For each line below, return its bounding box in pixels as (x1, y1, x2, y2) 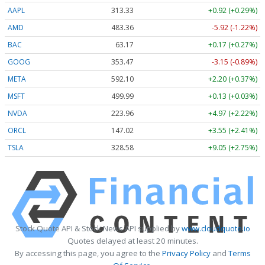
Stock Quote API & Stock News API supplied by (15, 223, 182, 234)
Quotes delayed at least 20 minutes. (67, 235, 198, 247)
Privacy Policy (161, 248, 211, 259)
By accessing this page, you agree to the (14, 248, 162, 259)
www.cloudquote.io (181, 223, 250, 234)
